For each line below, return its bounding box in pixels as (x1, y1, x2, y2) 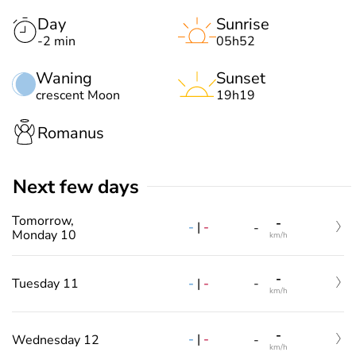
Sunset (216, 67, 265, 89)
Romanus (37, 122, 104, 145)
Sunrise (216, 13, 269, 35)
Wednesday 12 (12, 331, 99, 349)
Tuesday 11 (12, 275, 79, 293)
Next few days (27, 173, 139, 199)
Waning (36, 67, 92, 89)
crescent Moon (36, 86, 120, 104)
